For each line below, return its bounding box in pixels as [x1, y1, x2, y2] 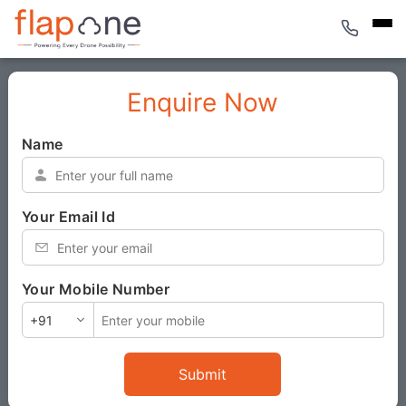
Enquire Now [127, 87, 279, 118]
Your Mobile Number [21, 280, 174, 298]
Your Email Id [21, 208, 116, 226]
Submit [179, 365, 227, 383]
